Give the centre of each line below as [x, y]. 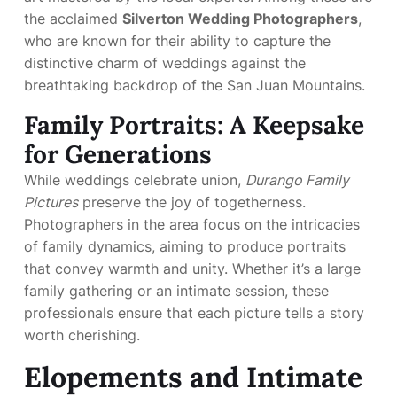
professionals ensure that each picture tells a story [194, 313]
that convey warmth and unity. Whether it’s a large [192, 269]
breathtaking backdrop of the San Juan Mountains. [195, 85]
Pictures [51, 202]
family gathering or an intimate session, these [176, 291]
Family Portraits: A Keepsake [194, 125]
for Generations [118, 154]
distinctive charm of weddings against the [165, 63]
